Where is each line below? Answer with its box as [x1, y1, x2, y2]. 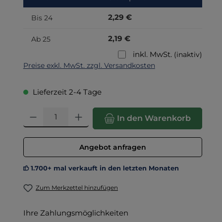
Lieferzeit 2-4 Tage [30, 87, 102, 97]
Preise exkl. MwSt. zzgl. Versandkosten [23, 60, 155, 70]
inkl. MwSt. [133, 49, 174, 59]
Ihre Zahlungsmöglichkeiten [23, 208, 128, 218]
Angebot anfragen [79, 143, 146, 151]
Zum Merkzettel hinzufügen [36, 183, 118, 191]
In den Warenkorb [116, 113, 191, 123]
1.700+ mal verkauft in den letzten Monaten [30, 164, 179, 172]
